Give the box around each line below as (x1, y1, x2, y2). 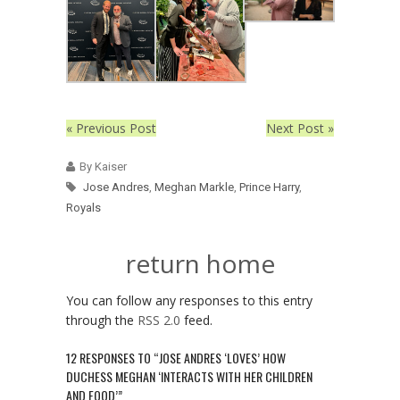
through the (66, 312, 137, 329)
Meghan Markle (154, 180, 234, 195)
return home (125, 246, 275, 281)
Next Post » (266, 120, 334, 137)
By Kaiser (79, 160, 127, 174)
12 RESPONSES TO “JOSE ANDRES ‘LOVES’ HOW (66, 348, 286, 368)
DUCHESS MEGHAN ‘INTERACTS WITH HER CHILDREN (66, 367, 312, 387)
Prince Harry (239, 180, 299, 195)
